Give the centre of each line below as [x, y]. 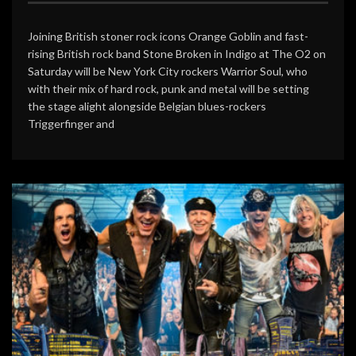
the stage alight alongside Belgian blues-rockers [147, 106]
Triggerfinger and [71, 123]
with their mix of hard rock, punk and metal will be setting [168, 88]
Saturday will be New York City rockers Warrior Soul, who [168, 71]
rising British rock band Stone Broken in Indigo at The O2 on [177, 53]
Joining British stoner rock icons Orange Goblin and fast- [168, 36]
